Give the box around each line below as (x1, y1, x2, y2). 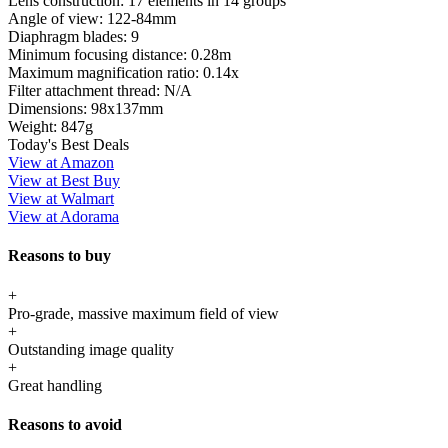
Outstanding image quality (8, 340, 174, 358)
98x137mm (91, 99, 163, 117)
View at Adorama (8, 207, 119, 225)
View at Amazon (8, 153, 114, 171)
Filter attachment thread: (8, 81, 164, 99)
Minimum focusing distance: (8, 45, 191, 63)
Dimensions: (8, 99, 91, 117)
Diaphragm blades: (8, 27, 131, 45)
